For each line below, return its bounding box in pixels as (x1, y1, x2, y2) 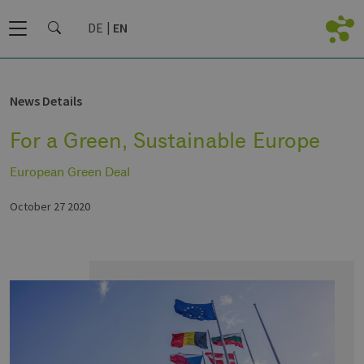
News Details (10, 93, 82, 109)
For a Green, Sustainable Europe (10, 127, 320, 153)
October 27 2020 (10, 199, 90, 214)
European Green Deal (10, 164, 130, 180)
